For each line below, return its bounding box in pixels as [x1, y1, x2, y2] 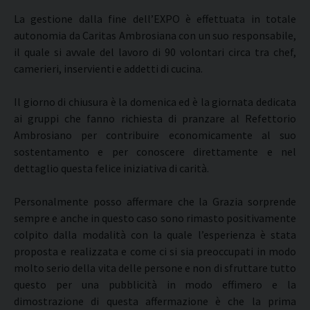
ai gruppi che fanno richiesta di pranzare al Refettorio [14, 111, 296, 125]
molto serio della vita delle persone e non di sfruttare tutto [14, 261, 296, 275]
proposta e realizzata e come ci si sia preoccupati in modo [14, 244, 296, 258]
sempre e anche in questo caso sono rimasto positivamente [14, 211, 296, 225]
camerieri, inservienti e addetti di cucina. [14, 62, 203, 75]
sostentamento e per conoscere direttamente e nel [14, 145, 296, 158]
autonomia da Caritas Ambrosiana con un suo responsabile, [14, 28, 296, 42]
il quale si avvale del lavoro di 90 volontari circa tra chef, [14, 45, 296, 59]
